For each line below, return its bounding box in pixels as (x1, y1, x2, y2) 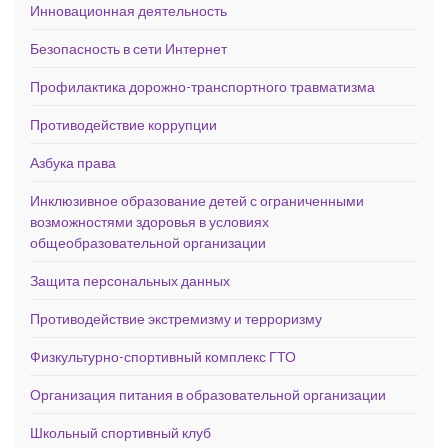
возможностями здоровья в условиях (30, 212, 269, 230)
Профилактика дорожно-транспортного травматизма (30, 77, 375, 95)
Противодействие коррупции (30, 115, 217, 133)
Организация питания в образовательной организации (30, 385, 386, 403)
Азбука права (30, 153, 116, 171)
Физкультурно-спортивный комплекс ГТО (30, 347, 296, 365)
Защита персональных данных (30, 271, 230, 289)
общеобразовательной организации (30, 233, 266, 251)
